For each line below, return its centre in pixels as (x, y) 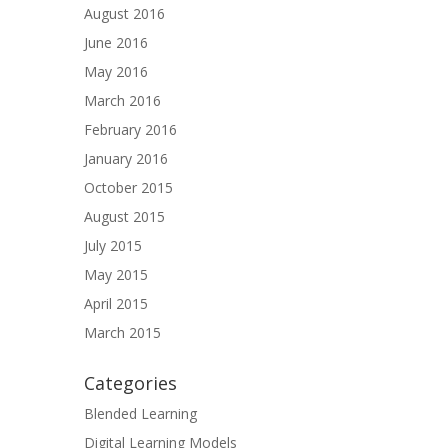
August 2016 (124, 13)
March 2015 (122, 332)
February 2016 (130, 129)
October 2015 (128, 187)
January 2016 (126, 158)
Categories (130, 382)
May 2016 (116, 71)
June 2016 (116, 42)
